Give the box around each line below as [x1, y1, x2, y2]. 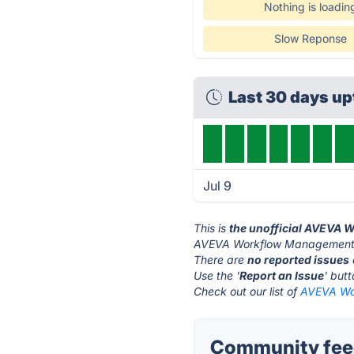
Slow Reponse [273, 32, 347, 45]
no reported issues [247, 253, 350, 266]
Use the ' [194, 269, 240, 282]
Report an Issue [239, 269, 325, 282]
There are [194, 253, 248, 266]
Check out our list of [194, 284, 301, 298]
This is [194, 221, 230, 235]
